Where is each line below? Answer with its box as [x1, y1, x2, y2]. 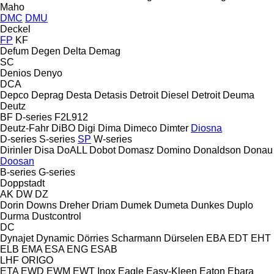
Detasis [94, 89, 127, 100]
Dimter [160, 122, 188, 133]
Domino [157, 144, 191, 155]
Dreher [59, 199, 89, 210]
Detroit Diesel [130, 89, 189, 100]
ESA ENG [45, 243, 88, 254]
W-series [94, 133, 132, 144]
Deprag [31, 89, 64, 100]
